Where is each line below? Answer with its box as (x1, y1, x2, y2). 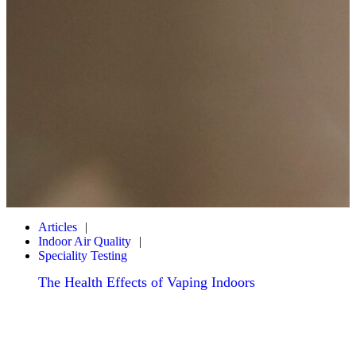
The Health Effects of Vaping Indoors (38, 274, 255, 290)
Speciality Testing (38, 249, 127, 262)
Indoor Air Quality (38, 234, 131, 248)
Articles (38, 220, 77, 234)
